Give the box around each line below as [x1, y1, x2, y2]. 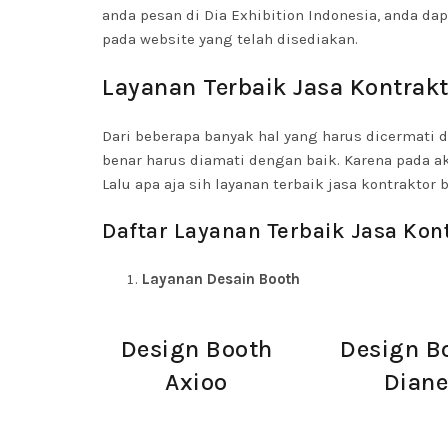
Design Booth [120, 335, 273, 363]
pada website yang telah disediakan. [102, 30, 358, 48]
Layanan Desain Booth [142, 270, 300, 288]
